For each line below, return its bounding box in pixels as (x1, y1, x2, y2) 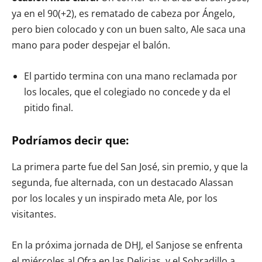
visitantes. (12, 207, 56, 220)
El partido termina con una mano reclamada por (24, 69, 237, 82)
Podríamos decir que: (12, 132, 129, 148)
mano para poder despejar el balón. (12, 38, 170, 51)
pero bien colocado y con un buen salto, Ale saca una (12, 22, 246, 36)
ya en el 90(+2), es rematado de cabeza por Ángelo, (12, 6, 235, 20)
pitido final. (24, 101, 73, 114)
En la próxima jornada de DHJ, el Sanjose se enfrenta (12, 238, 243, 251)
